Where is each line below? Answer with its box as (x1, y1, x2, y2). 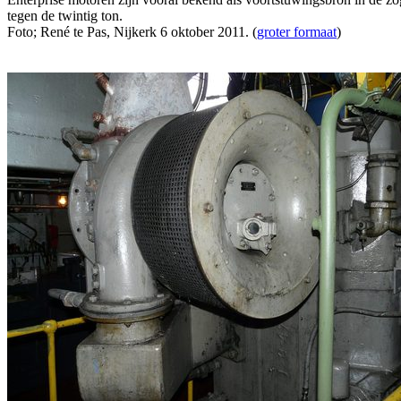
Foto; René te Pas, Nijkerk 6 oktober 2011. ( (7, 23, 257, 39)
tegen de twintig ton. (7, 7, 123, 23)
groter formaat (257, 23, 337, 39)
